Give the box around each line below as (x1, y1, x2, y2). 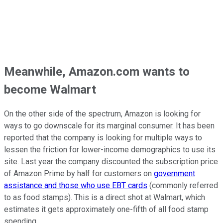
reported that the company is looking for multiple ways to (4, 133, 202, 143)
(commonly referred (147, 181, 218, 191)
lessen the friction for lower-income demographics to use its (4, 145, 216, 155)
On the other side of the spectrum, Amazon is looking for (4, 109, 201, 119)
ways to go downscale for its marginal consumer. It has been (4, 121, 215, 131)
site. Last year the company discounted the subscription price (4, 157, 218, 167)
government (154, 169, 195, 179)
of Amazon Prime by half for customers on (4, 169, 154, 179)
